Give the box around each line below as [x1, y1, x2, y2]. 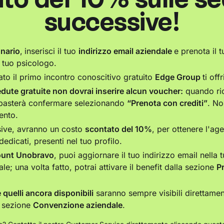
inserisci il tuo [24, 46, 78, 56]
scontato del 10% [85, 124, 152, 134]
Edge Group [155, 72, 202, 82]
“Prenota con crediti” [127, 98, 207, 108]
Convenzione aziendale [33, 200, 122, 210]
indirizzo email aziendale [78, 46, 174, 56]
